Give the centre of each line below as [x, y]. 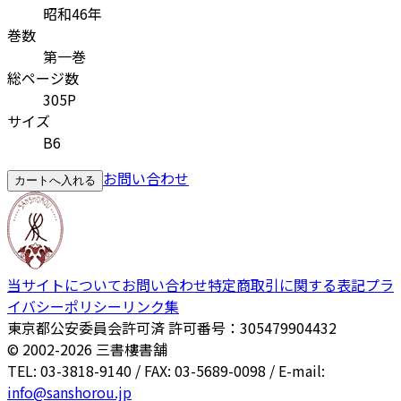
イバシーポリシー [64, 307]
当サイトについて [64, 285]
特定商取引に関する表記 [286, 285]
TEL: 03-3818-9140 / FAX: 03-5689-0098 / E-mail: [166, 371]
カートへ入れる [55, 181]
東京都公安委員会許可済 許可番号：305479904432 [172, 328]
